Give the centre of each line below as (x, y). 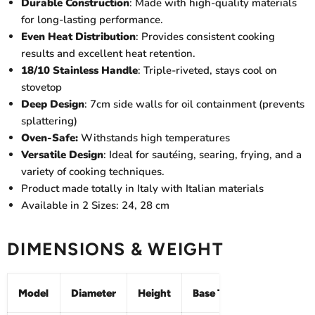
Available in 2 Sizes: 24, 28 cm (95, 205)
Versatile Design (62, 155)
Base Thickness (230, 293)
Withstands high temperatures (155, 138)
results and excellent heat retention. (108, 53)
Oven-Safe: (50, 138)
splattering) (49, 121)
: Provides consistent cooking (205, 37)
